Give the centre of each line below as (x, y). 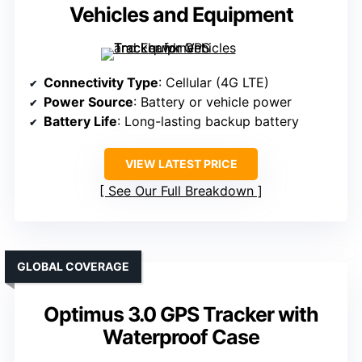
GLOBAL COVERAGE (73, 267)
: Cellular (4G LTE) (214, 83)
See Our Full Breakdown (181, 191)
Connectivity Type (101, 83)
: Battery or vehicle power (213, 102)
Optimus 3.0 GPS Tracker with (181, 315)
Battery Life (80, 122)
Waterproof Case (181, 337)
